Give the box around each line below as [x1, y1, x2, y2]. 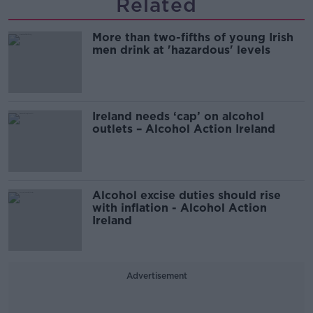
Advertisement [126, 270, 187, 282]
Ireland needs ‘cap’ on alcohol [92, 110, 264, 124]
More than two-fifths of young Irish [92, 31, 293, 45]
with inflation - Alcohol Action [92, 201, 267, 215]
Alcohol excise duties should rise [92, 189, 281, 203]
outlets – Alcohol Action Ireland [92, 122, 279, 136]
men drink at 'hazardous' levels [92, 43, 270, 57]
